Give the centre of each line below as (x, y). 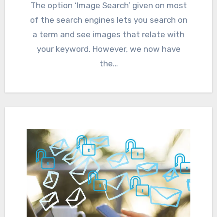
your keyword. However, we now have (108, 49)
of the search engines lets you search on (108, 20)
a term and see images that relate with (108, 34)
